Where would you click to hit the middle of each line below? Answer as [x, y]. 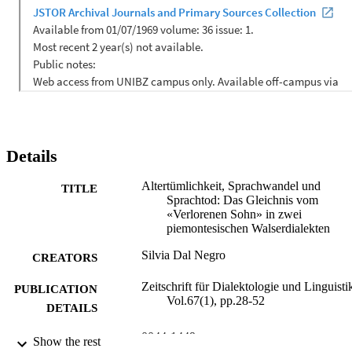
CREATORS [65, 257]
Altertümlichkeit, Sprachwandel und [231, 185]
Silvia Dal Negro [183, 255]
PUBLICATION [56, 289]
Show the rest [67, 341]
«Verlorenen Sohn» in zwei [234, 214]
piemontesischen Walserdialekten [248, 228]
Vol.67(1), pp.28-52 [216, 300]
